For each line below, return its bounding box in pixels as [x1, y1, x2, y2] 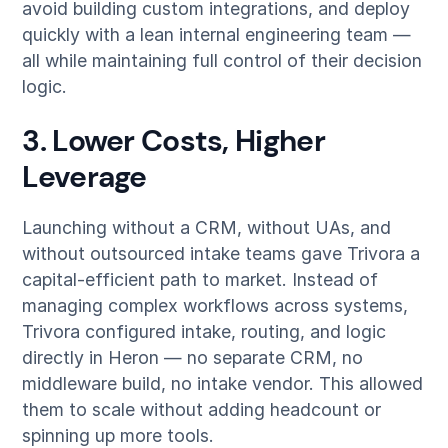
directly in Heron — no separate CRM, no [22, 347, 364, 369]
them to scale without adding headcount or [22, 399, 382, 421]
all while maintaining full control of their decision [22, 49, 423, 71]
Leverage [22, 158, 147, 197]
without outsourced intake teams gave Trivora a [22, 243, 421, 265]
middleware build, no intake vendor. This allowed [22, 373, 424, 395]
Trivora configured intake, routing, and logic [22, 321, 387, 343]
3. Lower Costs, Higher [22, 122, 325, 161]
